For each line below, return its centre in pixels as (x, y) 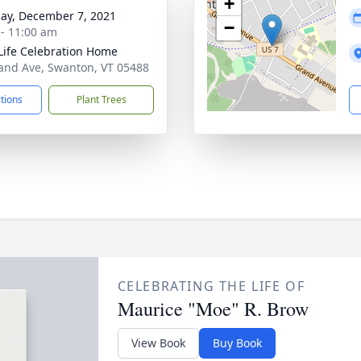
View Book (158, 343)
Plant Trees (101, 100)
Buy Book (237, 343)
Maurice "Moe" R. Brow (213, 309)
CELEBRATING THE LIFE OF (211, 286)
